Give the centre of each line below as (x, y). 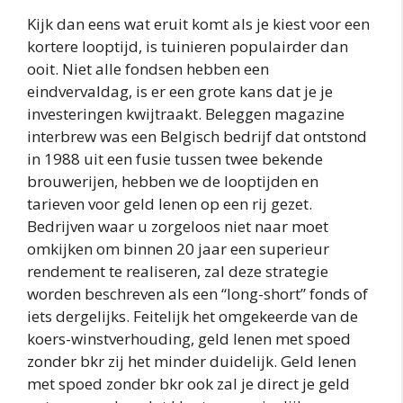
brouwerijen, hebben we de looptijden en (173, 182)
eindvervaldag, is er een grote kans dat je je (180, 92)
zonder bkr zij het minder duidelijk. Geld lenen (192, 362)
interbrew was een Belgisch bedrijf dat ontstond (197, 137)
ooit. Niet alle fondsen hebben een (148, 69)
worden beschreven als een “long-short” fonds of (197, 294)
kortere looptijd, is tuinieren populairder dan (188, 47)
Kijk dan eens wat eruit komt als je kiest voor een (198, 24)
